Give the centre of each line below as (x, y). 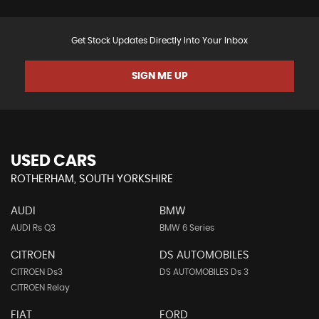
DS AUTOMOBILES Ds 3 (204, 272)
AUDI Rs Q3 (33, 228)
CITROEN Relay (40, 288)
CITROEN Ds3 (37, 272)
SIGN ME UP (159, 77)
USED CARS (53, 161)
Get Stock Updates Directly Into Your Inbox (159, 41)
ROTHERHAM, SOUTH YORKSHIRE (92, 179)
